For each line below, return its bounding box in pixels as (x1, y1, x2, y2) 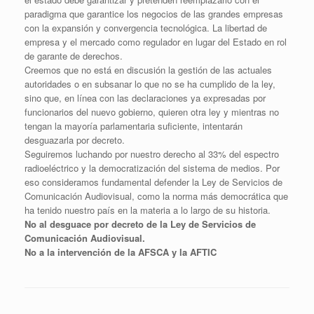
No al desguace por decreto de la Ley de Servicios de (25, 217, 256, 231)
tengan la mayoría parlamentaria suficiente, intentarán (25, 118, 243, 132)
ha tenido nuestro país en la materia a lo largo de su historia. (25, 203, 271, 217)
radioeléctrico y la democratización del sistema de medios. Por (25, 161, 280, 175)
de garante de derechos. (25, 48, 123, 62)
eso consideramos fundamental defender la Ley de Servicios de (25, 175, 282, 189)
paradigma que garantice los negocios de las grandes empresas (25, 6, 283, 20)
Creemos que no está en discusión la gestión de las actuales (25, 62, 272, 76)
